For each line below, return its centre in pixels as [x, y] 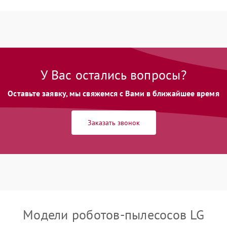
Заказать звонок [113, 123]
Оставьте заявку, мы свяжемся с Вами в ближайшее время [113, 93]
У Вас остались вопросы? [113, 75]
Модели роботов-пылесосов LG [113, 215]
